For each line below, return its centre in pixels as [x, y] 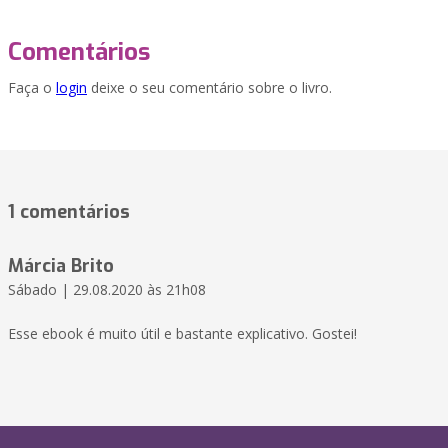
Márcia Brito [61, 266]
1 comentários [69, 212]
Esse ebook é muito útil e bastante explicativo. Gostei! [182, 334]
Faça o [32, 88]
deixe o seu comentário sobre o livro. [209, 88]
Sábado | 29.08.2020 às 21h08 [107, 290]
